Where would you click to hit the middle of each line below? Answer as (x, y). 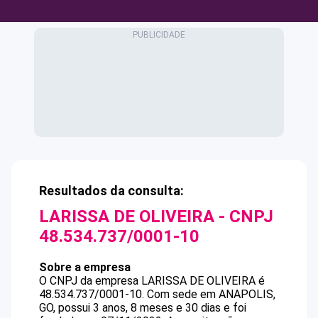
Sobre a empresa (85, 267)
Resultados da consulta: (111, 191)
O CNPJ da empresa (90, 281)
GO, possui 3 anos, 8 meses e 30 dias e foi (143, 308)
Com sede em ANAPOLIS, (211, 294)
